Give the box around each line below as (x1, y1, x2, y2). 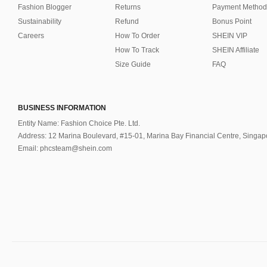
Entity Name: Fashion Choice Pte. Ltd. (18, 119, 140, 128)
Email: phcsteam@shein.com (18, 144, 112, 153)
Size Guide (115, 60, 151, 69)
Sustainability (18, 17, 61, 26)
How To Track (115, 46, 159, 54)
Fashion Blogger (18, 3, 72, 11)
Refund (115, 17, 139, 26)
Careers (18, 32, 44, 40)
